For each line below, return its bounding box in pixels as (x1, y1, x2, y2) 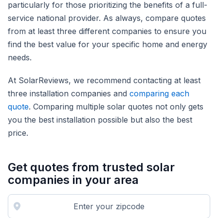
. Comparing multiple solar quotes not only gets (29, 102, 203, 112)
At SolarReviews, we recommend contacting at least (8, 75, 200, 86)
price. (8, 128, 31, 138)
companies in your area (8, 173, 139, 187)
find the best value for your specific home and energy (8, 39, 207, 50)
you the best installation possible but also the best (8, 115, 192, 125)
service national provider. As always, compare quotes (8, 13, 206, 23)
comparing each (129, 89, 189, 99)
